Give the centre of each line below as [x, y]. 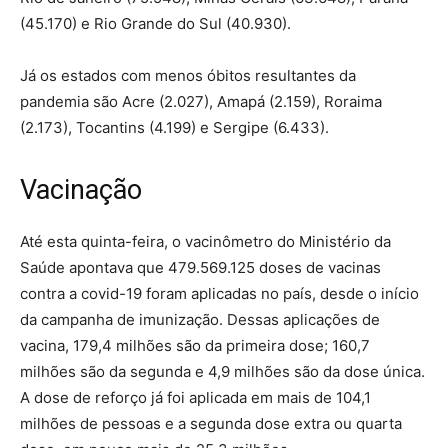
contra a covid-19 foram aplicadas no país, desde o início [219, 294]
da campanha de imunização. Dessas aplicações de [200, 320]
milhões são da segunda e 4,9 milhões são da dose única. [222, 372]
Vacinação [81, 190]
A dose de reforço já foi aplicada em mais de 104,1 [195, 398]
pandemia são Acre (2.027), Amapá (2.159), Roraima [201, 102]
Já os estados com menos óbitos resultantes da [188, 76]
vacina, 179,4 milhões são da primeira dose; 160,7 [195, 346]
